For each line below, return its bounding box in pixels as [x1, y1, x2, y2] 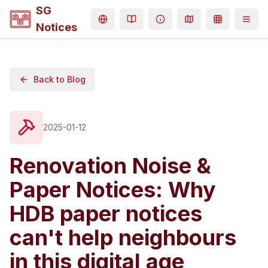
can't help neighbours [10, 224, 236, 251]
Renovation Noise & [10, 153, 211, 179]
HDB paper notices [10, 200, 202, 227]
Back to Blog [33, 74, 86, 84]
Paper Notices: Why [10, 176, 216, 203]
